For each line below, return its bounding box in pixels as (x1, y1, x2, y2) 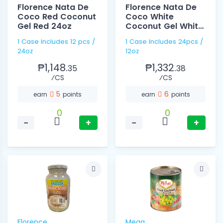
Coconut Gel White (125, 20, 203, 32)
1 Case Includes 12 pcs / (17, 37, 95, 46)
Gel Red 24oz (17, 20, 72, 32)
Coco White (125, 11, 174, 23)
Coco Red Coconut (17, 11, 96, 23)
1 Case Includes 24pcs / (125, 37, 178, 46)
